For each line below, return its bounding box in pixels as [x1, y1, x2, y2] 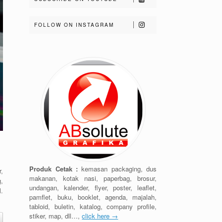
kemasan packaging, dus [78, 164, 157, 173]
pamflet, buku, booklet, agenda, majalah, [29, 192, 157, 202]
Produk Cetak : [29, 164, 78, 173]
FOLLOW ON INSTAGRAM [34, 21, 114, 28]
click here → [82, 211, 118, 221]
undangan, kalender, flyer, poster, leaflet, [29, 183, 157, 192]
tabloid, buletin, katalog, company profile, [29, 202, 157, 211]
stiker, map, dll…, [29, 211, 82, 221]
